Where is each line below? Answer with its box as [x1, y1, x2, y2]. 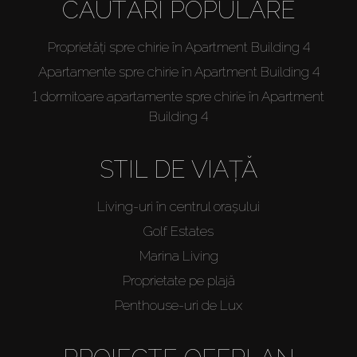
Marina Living [139, 247, 218, 264]
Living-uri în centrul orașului [97, 198, 260, 214]
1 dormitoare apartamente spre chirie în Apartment [33, 88, 324, 104]
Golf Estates [143, 222, 214, 239]
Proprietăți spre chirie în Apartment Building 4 [47, 38, 310, 55]
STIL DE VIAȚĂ [100, 155, 257, 183]
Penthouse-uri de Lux [115, 296, 242, 313]
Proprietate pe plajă [122, 272, 235, 288]
